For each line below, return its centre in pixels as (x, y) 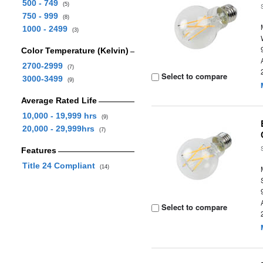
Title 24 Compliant (61, 166)
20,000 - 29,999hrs (60, 129)
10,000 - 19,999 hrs (62, 116)
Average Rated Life (59, 100)
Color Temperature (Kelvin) (75, 50)
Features (38, 150)
